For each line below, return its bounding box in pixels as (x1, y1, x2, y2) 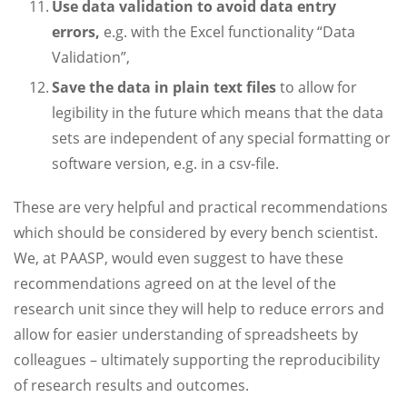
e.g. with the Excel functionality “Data (100, 22, 355, 42)
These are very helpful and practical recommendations (14, 197, 388, 217)
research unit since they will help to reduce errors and (14, 299, 384, 319)
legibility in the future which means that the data (52, 103, 383, 123)
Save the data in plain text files (52, 77, 276, 97)
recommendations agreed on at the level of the (14, 273, 336, 293)
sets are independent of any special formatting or (52, 128, 391, 148)
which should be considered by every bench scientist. (14, 223, 378, 243)
